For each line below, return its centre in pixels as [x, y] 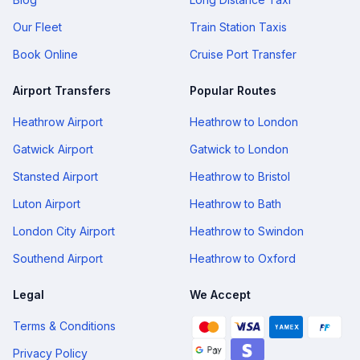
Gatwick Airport [53, 149]
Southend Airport [58, 258]
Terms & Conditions [64, 326]
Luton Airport [47, 204]
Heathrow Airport [58, 122]
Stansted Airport [55, 176]
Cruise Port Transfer [243, 54]
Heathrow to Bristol [240, 176]
